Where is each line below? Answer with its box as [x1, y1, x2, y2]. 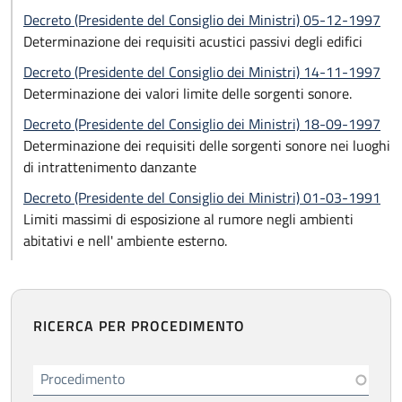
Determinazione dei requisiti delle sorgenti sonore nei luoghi [23, 135, 390, 156]
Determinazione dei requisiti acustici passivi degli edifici [23, 31, 363, 52]
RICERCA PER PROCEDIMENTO [33, 315, 245, 336]
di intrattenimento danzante [23, 156, 197, 178]
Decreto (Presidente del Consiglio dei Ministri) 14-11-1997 [23, 61, 380, 83]
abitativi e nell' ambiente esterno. [23, 230, 227, 251]
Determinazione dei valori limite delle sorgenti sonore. [23, 83, 352, 104]
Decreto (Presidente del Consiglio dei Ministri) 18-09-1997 [23, 113, 380, 135]
